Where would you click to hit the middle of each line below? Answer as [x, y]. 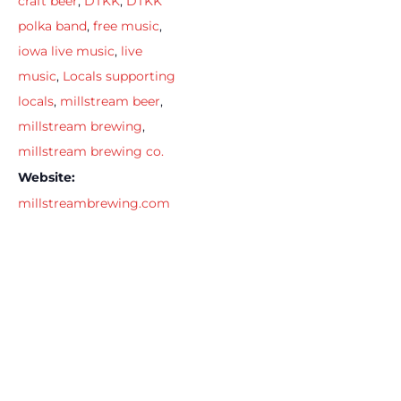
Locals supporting [119, 76]
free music [126, 26]
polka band [52, 26]
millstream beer [110, 101]
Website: [47, 177]
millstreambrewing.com [94, 203]
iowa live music [66, 51]
